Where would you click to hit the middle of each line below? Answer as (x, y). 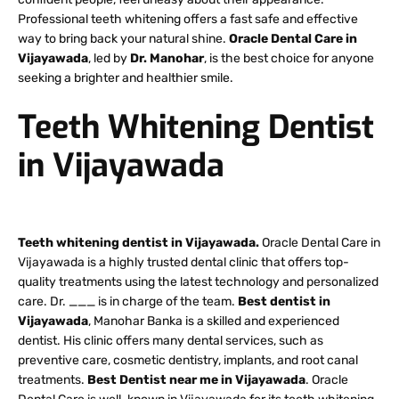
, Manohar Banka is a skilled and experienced (214, 321)
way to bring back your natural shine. (123, 39)
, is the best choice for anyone (289, 59)
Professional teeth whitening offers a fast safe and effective (188, 20)
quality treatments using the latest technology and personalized (198, 281)
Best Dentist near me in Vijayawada (196, 379)
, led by (109, 59)
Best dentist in (284, 301)
